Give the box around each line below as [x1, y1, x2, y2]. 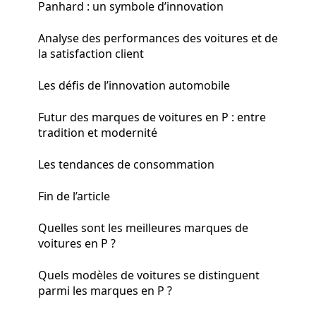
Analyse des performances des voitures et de [38, 30, 278, 46]
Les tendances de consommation [38, 156, 214, 172]
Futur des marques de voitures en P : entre [38, 109, 266, 125]
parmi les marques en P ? [38, 282, 172, 298]
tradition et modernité [38, 124, 157, 140]
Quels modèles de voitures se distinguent [38, 267, 260, 283]
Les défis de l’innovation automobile [38, 77, 230, 93]
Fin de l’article [38, 188, 110, 204]
